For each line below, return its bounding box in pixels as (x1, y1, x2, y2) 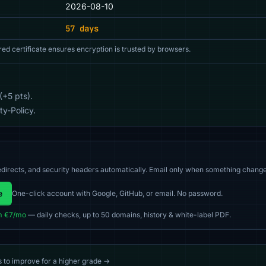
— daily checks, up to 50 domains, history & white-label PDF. (26, 210, 231, 219)
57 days (65, 23, 99, 34)
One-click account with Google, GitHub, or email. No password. (12, 189, 223, 198)
